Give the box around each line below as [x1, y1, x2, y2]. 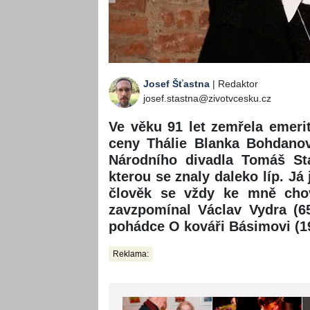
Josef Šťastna [143, 78, 210, 90]
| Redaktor [210, 78, 258, 90]
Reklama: [113, 249, 149, 259]
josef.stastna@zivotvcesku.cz [143, 93, 271, 104]
